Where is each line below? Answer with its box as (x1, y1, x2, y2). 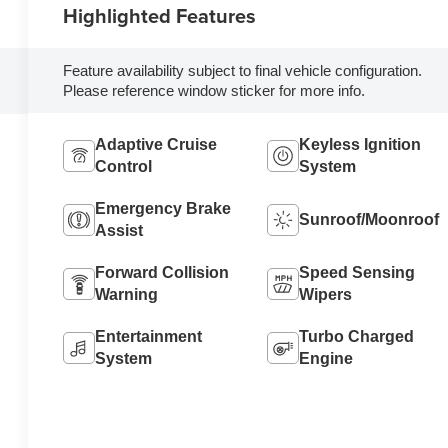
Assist (94, 222, 143, 240)
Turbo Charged (298, 328, 414, 346)
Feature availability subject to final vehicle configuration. (62, 61, 422, 79)
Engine (298, 350, 353, 368)
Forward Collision (94, 264, 229, 282)
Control (94, 158, 152, 176)
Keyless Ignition (298, 136, 421, 154)
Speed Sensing (298, 264, 415, 282)
